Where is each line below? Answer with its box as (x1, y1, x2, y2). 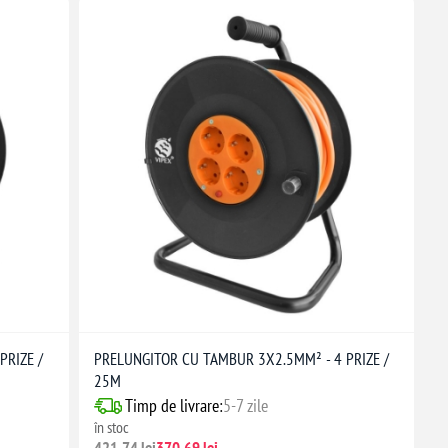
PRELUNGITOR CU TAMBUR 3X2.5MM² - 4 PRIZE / (93, 348, 389, 371)
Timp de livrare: (124, 394, 223, 418)
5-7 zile (222, 394, 268, 418)
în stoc (93, 417, 129, 438)
